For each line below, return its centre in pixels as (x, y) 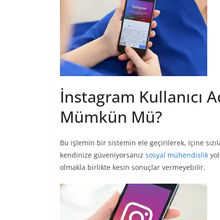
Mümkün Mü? (111, 117)
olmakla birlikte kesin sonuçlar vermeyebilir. (133, 167)
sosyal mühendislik (177, 155)
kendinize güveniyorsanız (103, 155)
